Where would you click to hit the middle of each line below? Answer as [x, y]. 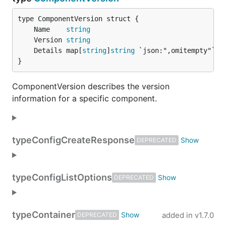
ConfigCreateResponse [83, 140]
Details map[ [58, 50]
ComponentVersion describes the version [91, 86]
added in [177, 215]
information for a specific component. [84, 98]
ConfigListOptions [72, 177]
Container [53, 215]
